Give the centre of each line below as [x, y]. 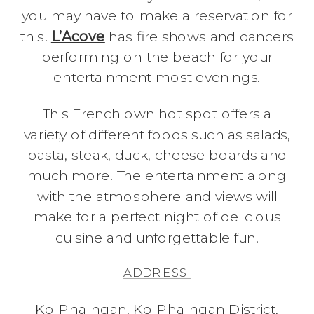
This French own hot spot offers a [157, 114]
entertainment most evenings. [157, 77]
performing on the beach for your [157, 57]
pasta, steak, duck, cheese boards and [157, 155]
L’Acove [78, 36]
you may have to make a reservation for [157, 15]
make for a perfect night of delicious [157, 217]
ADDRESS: [157, 272]
